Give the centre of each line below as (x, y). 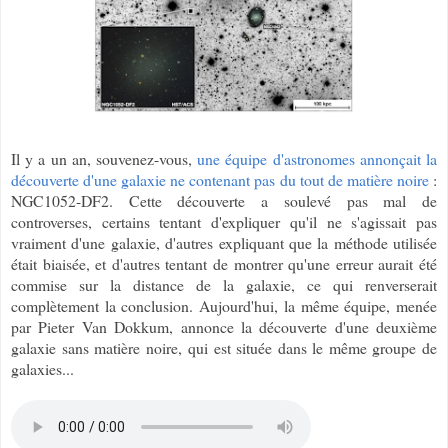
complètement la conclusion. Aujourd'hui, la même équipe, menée (224, 305)
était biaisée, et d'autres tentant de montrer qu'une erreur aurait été (224, 263)
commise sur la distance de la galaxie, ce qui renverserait (224, 284)
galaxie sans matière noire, (96, 347)
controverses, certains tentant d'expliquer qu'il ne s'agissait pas (224, 221)
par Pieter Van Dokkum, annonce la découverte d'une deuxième (224, 326)
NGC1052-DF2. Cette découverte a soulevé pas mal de (224, 200)
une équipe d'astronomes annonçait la (317, 158)
